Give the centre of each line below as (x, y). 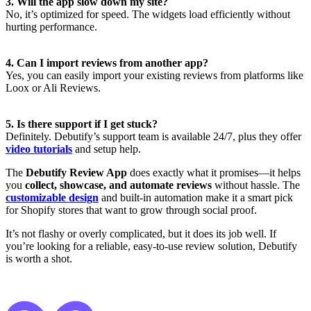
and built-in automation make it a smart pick (196, 198)
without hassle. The (256, 185)
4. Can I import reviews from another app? (107, 63)
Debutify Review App (76, 173)
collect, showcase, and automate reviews (118, 185)
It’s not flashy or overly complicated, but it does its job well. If (141, 234)
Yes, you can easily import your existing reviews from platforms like (154, 76)
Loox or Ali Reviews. (53, 88)
